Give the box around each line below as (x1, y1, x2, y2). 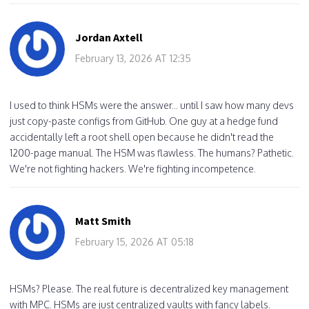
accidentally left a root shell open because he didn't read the (10, 130, 274, 143)
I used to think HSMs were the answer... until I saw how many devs (10, 99, 294, 111)
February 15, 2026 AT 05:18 (75, 235, 194, 248)
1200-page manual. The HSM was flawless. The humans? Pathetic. (10, 146, 294, 159)
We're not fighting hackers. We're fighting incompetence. (10, 162, 256, 175)
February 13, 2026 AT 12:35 (75, 52, 191, 64)
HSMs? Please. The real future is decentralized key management (10, 282, 288, 295)
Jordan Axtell (75, 30, 143, 44)
